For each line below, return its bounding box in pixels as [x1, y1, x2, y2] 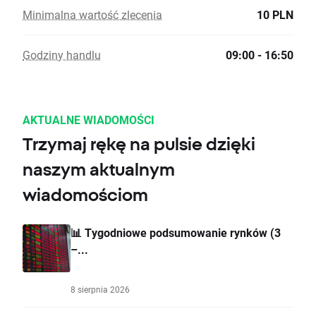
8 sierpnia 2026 [71, 284, 130, 296]
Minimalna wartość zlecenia [23, 7, 162, 23]
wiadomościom [23, 185, 148, 205]
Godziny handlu [23, 47, 101, 63]
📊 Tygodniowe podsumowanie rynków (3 [71, 225, 281, 241]
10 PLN [257, 7, 293, 23]
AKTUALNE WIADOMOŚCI [23, 112, 154, 128]
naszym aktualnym [23, 159, 175, 180]
